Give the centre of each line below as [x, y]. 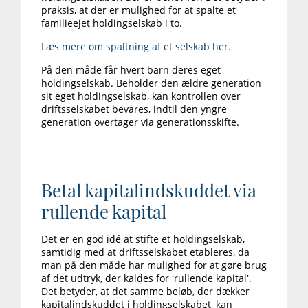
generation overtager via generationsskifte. [140, 122]
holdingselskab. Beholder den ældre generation [151, 83]
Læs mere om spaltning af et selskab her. [136, 47]
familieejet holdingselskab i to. [112, 23]
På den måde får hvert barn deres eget [131, 70]
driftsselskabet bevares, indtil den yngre [134, 109]
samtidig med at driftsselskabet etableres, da [145, 252]
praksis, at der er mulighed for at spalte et [139, 10]
